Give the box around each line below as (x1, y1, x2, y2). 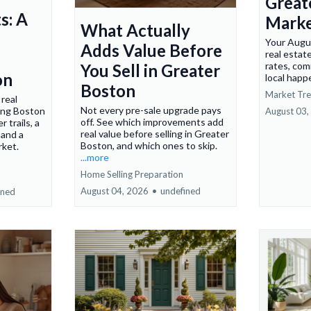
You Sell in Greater (80, 60, 220, 81)
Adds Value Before (80, 40, 222, 61)
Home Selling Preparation (80, 169, 183, 180)
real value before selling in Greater (80, 128, 229, 140)
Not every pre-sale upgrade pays (80, 104, 221, 117)
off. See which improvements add (80, 116, 224, 128)
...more (80, 151, 109, 164)
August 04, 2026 (80, 185, 149, 197)
